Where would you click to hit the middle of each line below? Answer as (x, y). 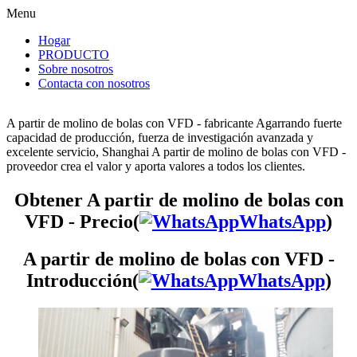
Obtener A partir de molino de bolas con (178, 200)
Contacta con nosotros (94, 83)
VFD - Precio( (82, 221)
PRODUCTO (74, 55)
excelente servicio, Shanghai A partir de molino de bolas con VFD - (176, 152)
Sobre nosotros (76, 69)
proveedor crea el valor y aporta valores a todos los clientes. (156, 166)
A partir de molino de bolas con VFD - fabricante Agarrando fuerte (174, 123)
